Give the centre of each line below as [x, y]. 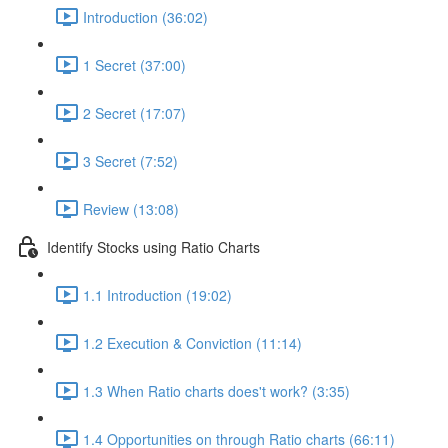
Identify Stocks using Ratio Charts [153, 246]
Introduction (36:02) [145, 16]
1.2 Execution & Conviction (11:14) [192, 342]
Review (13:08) [131, 208]
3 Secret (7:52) [130, 160]
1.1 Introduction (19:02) [157, 294]
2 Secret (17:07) [134, 112]
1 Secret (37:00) [134, 64]
